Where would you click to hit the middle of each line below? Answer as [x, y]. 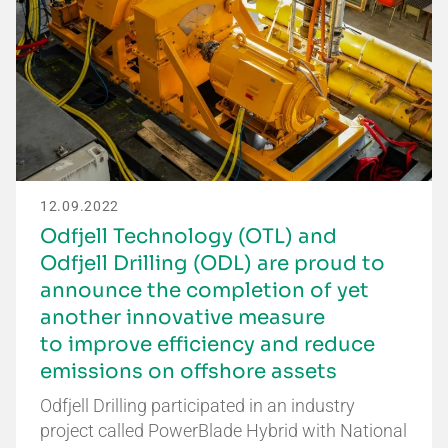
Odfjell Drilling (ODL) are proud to [212, 264]
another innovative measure [182, 318]
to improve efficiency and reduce [207, 345]
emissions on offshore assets [188, 372]
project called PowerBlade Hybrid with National [223, 431]
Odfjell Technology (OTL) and [188, 237]
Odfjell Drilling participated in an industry [197, 406]
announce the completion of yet [204, 291]
